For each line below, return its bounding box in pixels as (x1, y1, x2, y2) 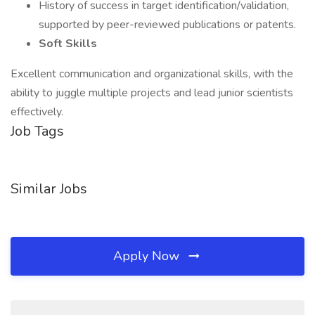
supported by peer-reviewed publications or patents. (39, 17, 296, 32)
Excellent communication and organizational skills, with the (11, 66, 293, 82)
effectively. (11, 104, 63, 120)
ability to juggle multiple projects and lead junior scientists (11, 85, 293, 101)
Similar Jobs (11, 179, 87, 198)
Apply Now (113, 247, 183, 264)
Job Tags (11, 122, 64, 141)
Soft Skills (39, 36, 97, 51)
